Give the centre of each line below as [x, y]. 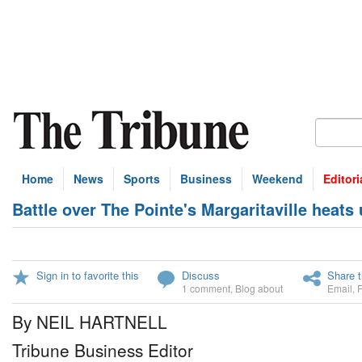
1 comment [206, 288]
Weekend [278, 179]
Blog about [259, 288]
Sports [142, 179]
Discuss [201, 275]
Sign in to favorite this [88, 275]
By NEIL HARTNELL [90, 322]
